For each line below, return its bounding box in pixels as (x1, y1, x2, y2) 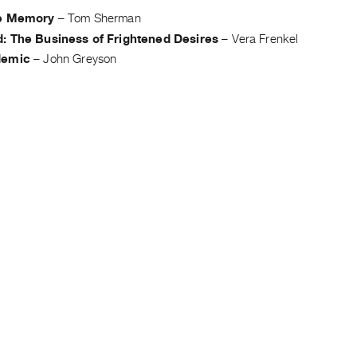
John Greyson (43, 53, 117, 66)
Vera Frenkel (231, 32, 299, 45)
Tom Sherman (68, 11, 141, 25)
